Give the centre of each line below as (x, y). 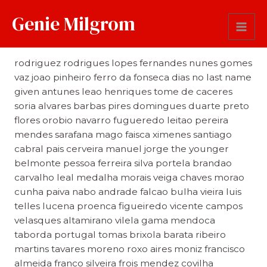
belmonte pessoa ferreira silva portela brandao (123, 163)
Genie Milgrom (74, 24)
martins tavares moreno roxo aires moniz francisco (129, 249)
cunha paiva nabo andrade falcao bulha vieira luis (128, 192)
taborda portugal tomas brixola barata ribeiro (120, 235)
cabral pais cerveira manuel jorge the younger (121, 149)
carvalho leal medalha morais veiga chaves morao (129, 177)
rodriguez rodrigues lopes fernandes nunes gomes (133, 63)
